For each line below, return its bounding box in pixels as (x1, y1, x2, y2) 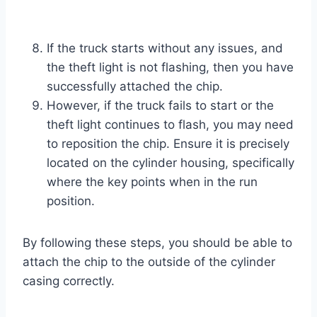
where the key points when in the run (47, 174, 258, 189)
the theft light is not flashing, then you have (47, 59, 294, 74)
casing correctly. (23, 273, 115, 288)
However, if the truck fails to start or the (47, 98, 274, 113)
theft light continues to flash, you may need (47, 117, 294, 132)
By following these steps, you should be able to (23, 235, 292, 250)
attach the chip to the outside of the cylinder (23, 254, 275, 269)
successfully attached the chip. (47, 79, 223, 93)
